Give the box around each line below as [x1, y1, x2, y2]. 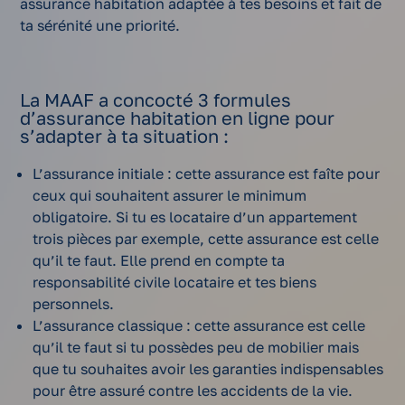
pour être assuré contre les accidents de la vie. [33, 381, 353, 400]
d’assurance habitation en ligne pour [20, 107, 335, 129]
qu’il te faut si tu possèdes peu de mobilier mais [33, 338, 360, 357]
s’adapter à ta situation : [20, 125, 230, 147]
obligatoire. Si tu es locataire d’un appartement [33, 208, 358, 227]
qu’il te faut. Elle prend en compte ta [33, 251, 286, 270]
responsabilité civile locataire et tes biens [33, 273, 317, 292]
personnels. [33, 295, 115, 314]
